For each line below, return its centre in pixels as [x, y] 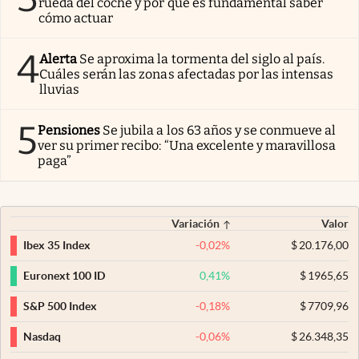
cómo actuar [76, 18]
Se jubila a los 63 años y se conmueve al [220, 130]
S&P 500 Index [60, 307]
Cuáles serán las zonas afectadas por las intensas [187, 74]
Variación [196, 223]
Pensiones [69, 130]
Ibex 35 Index [57, 246]
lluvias [60, 89]
